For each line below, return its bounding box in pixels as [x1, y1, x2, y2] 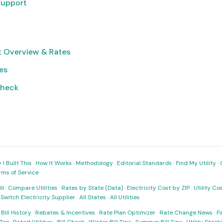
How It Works [36, 159, 72, 167]
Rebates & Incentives [35, 209, 95, 217]
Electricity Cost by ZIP [127, 184, 190, 192]
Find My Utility [176, 159, 216, 167]
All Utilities [110, 193, 140, 201]
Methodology [76, 159, 113, 167]
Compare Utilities [8, 184, 57, 192]
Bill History [1, 209, 31, 217]
